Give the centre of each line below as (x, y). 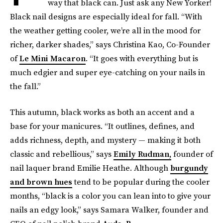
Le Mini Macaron (53, 58)
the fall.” (25, 86)
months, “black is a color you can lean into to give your (110, 196)
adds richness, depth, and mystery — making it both (105, 140)
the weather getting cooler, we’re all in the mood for (105, 30)
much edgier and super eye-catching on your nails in (108, 72)
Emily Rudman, (142, 154)
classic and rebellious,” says (62, 154)
